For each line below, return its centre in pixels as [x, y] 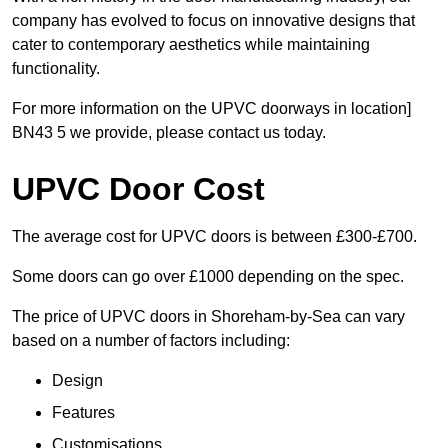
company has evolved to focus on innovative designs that [213, 21]
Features [83, 413]
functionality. [58, 69]
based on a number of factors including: [151, 341]
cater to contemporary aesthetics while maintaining [191, 45]
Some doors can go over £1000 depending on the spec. [208, 277]
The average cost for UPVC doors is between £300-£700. [214, 237]
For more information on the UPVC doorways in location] [211, 109]
